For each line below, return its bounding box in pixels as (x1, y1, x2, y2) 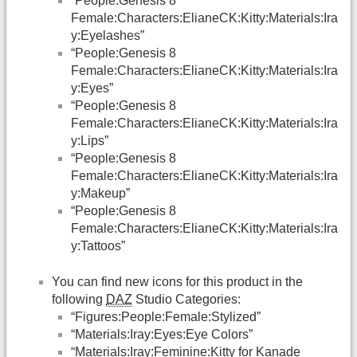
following (52, 292, 106, 306)
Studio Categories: (132, 292, 241, 306)
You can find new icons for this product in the (52, 274, 303, 288)
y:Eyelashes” (71, 29, 144, 43)
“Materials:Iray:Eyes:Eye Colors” (71, 327, 253, 341)
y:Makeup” (71, 186, 130, 201)
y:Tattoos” (71, 239, 125, 253)
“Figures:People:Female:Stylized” (71, 309, 261, 324)
